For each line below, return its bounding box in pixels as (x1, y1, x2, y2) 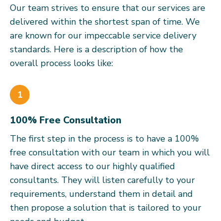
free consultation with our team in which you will (10, 147, 210, 158)
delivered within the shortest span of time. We (10, 16, 200, 28)
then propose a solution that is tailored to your (10, 202, 201, 214)
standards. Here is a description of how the (10, 43, 183, 55)
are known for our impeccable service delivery (10, 30, 196, 41)
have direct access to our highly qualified (10, 160, 175, 172)
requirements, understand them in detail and (10, 188, 193, 200)
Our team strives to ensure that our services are (10, 2, 205, 14)
